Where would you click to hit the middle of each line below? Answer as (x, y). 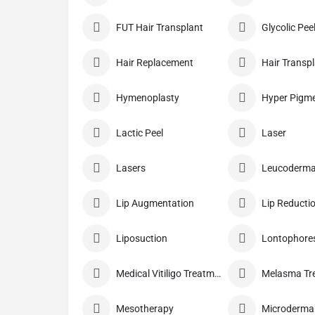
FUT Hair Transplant (160, 28)
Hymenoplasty (148, 98)
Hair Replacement (155, 63)
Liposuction (142, 239)
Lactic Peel (140, 133)
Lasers (131, 168)
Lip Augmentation (155, 204)
